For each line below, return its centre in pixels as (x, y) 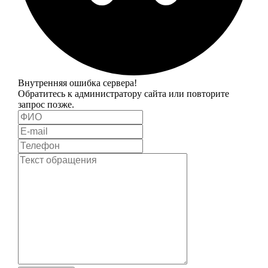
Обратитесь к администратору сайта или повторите (124, 93)
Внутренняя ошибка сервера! (77, 83)
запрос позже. (46, 104)
